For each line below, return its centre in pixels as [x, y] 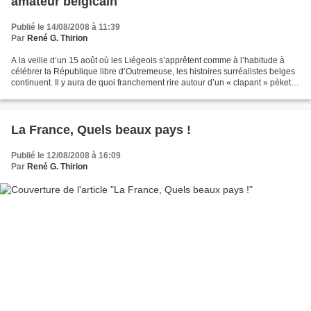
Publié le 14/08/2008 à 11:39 [66, 27]
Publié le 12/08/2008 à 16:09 [66, 155]
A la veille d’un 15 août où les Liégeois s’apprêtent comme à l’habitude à [148, 60]
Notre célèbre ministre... [56, 94]
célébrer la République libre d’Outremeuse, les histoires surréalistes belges [153, 72]
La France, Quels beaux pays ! [101, 130]
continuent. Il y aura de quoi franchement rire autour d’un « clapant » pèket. [152, 83]
